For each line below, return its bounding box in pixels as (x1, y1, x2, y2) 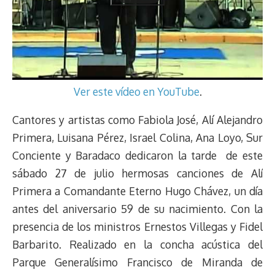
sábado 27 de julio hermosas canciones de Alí (12, 166, 263, 180)
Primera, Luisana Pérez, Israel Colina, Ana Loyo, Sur (12, 131, 263, 145)
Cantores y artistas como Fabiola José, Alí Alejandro (12, 113, 263, 127)
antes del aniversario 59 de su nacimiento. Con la (12, 202, 263, 216)
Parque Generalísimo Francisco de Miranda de (12, 255, 263, 269)
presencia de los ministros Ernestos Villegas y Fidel (12, 220, 263, 234)
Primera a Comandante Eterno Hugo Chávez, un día (12, 184, 263, 198)
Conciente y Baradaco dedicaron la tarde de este (12, 149, 263, 163)
